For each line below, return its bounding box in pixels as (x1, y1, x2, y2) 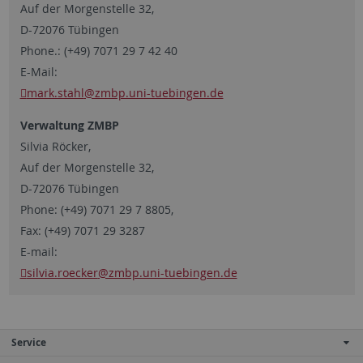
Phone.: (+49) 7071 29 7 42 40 (19, 42, 177, 58)
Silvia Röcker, (19, 138, 91, 154)
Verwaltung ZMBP (19, 117, 119, 133)
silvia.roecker (26, 264, 98, 280)
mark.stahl (26, 84, 84, 100)
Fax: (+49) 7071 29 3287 (19, 222, 145, 238)
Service (11, 335, 46, 349)
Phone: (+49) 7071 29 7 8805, (19, 201, 173, 217)
